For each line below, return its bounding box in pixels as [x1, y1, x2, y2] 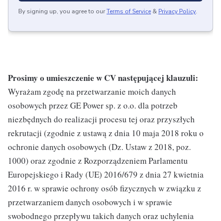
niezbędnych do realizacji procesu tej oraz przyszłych [8, 113, 195, 125]
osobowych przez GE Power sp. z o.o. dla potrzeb [8, 100, 178, 111]
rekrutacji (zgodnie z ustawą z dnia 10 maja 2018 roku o [8, 127, 204, 139]
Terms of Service [107, 7, 151, 16]
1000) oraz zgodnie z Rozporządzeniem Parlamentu [8, 155, 188, 167]
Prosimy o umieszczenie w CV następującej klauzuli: [8, 72, 198, 84]
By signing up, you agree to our [18, 7, 105, 16]
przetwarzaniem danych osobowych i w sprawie [8, 196, 172, 208]
